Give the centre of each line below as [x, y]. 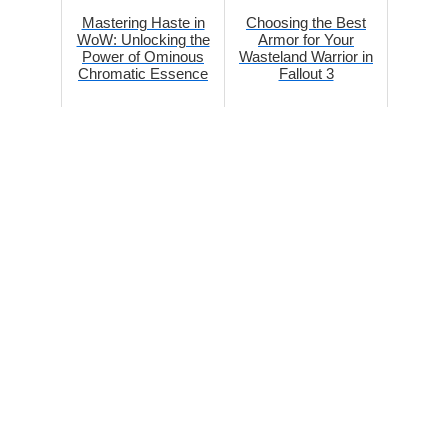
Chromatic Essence [143, 74]
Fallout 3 [306, 74]
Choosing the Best [306, 23]
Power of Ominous [143, 57]
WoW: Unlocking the [143, 40]
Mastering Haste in [143, 23]
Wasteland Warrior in [306, 57]
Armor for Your [306, 40]
